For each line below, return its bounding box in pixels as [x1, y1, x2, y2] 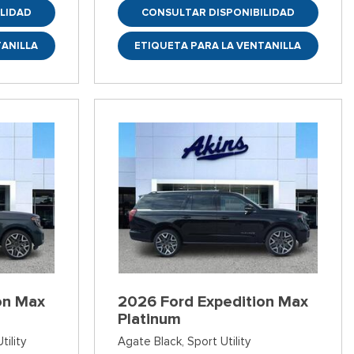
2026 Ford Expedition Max [117, 292, 308, 312]
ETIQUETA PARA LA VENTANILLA [134, 39, 302, 53]
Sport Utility [186, 334, 250, 349]
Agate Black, [117, 334, 184, 349]
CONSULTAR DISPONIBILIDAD [141, 6, 295, 20]
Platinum [117, 309, 181, 330]
